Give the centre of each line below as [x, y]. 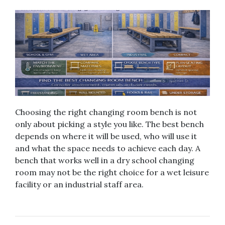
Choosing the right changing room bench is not [106, 112]
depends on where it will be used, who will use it [106, 136]
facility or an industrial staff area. [79, 184]
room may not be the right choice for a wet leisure [112, 172]
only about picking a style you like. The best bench [109, 124]
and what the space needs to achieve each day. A [108, 148]
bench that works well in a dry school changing [105, 160]
